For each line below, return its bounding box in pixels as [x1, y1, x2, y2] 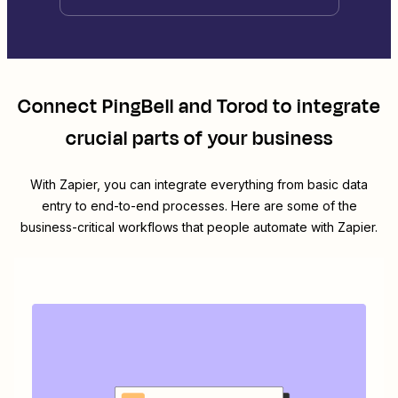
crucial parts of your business [65, 124, 333, 154]
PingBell [101, 92, 174, 122]
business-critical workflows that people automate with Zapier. [20, 219, 378, 235]
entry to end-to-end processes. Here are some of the [41, 198, 357, 214]
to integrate [267, 92, 381, 122]
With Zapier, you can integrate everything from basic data [30, 177, 368, 193]
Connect [17, 92, 102, 122]
